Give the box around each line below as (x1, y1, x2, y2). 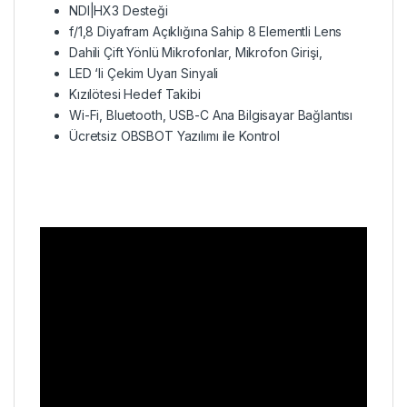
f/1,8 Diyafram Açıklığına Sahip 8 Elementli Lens (69, 24, 342, 40)
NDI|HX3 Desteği (69, 3, 168, 19)
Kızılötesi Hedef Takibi (69, 86, 201, 103)
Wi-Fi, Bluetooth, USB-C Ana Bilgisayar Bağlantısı (69, 107, 353, 124)
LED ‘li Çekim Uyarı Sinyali (69, 65, 219, 82)
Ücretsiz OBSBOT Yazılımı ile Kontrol (69, 128, 280, 144)
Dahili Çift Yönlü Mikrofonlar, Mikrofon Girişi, (69, 45, 323, 61)
